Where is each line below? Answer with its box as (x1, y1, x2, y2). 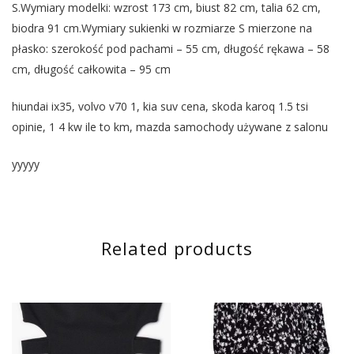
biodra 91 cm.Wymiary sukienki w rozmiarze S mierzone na (12, 21, 312, 36)
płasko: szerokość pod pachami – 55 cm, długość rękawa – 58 (12, 41, 330, 57)
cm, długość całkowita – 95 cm (12, 62, 171, 77)
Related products (101, 236, 253, 261)
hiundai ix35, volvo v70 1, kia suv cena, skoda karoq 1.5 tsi (12, 99, 308, 115)
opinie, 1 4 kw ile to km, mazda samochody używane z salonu (12, 119, 328, 135)
